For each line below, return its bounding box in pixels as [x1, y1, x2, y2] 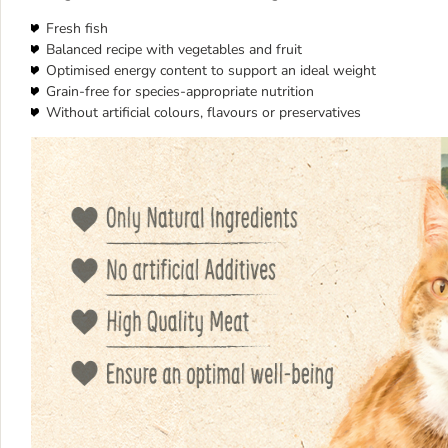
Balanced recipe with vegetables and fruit [46, 39, 302, 59]
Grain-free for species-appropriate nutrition [46, 81, 314, 101]
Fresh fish [46, 18, 108, 38]
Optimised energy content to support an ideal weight [46, 60, 376, 80]
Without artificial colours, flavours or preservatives [46, 102, 361, 122]
